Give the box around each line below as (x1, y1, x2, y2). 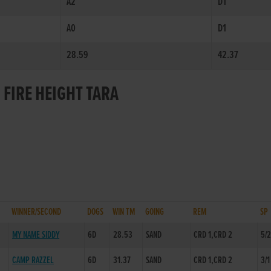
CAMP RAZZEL (12, 254, 54, 267)
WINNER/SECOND (11, 206, 62, 218)
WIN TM (113, 206, 135, 218)
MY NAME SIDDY (12, 229, 60, 241)
